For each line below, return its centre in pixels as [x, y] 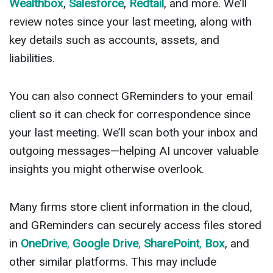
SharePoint [172, 244]
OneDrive [44, 244]
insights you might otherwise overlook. [107, 169]
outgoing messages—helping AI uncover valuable [134, 151]
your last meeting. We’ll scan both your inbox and [133, 133]
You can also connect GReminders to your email [131, 96]
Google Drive [105, 244]
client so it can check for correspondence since [130, 115]
